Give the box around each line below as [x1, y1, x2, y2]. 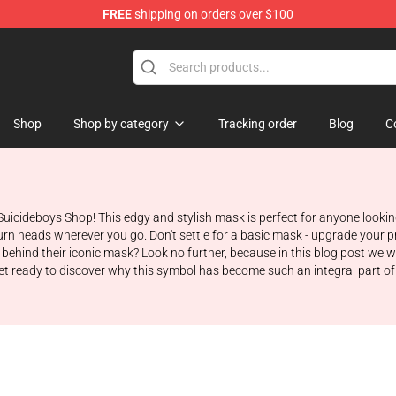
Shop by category [73, 117, 169, 131]
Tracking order [218, 117, 297, 131]
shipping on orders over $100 [132, 7, 293, 21]
